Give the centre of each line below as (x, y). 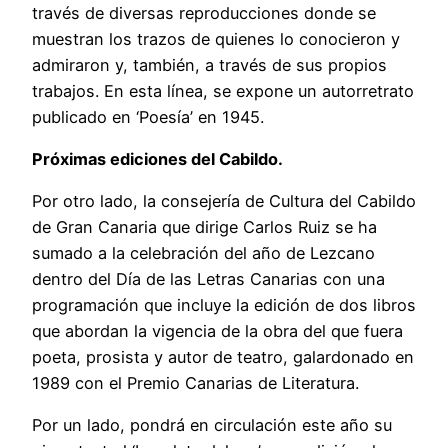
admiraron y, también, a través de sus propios (209, 64)
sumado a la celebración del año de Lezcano (203, 253)
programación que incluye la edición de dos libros (224, 305)
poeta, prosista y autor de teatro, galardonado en (223, 357)
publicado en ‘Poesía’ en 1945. (148, 116)
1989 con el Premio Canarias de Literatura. (195, 383)
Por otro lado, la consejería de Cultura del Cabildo (224, 201)
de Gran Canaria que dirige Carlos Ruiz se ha (204, 227)
